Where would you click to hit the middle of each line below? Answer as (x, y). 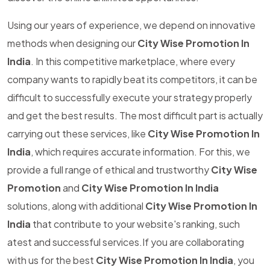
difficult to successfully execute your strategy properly (130, 97)
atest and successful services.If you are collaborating (126, 242)
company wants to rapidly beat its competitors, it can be (132, 79)
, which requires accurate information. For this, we (140, 152)
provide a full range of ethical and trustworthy (109, 170)
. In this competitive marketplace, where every (133, 61)
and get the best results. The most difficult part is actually (135, 115)
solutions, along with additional (76, 206)
